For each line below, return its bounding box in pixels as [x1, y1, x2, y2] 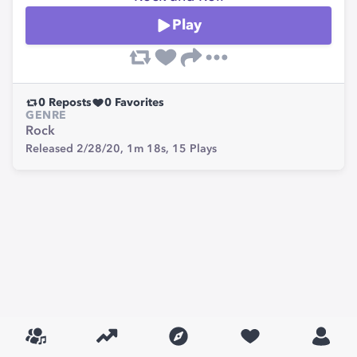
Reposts [45, 97, 92, 108]
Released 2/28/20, [25, 143, 127, 155]
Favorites [112, 97, 164, 108]
